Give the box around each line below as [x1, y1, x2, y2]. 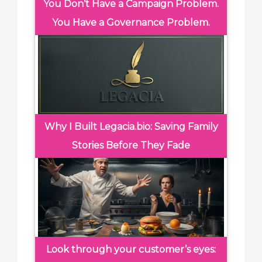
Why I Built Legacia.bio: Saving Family [44, 121, 218, 132]
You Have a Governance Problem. [52, 17, 210, 28]
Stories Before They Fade [72, 140, 190, 151]
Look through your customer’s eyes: [46, 244, 216, 255]
